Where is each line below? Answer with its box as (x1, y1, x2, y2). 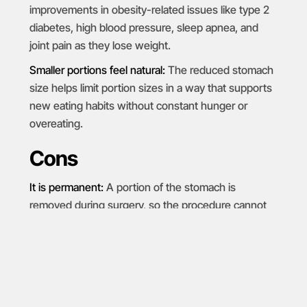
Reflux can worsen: (29, 240, 121, 254)
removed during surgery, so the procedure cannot (29, 197, 267, 212)
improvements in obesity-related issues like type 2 (29, 2, 269, 16)
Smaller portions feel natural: (29, 62, 165, 77)
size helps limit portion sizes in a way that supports (29, 80, 272, 95)
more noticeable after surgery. (29, 275, 172, 290)
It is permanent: (29, 180, 103, 194)
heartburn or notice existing (29, 258, 164, 272)
